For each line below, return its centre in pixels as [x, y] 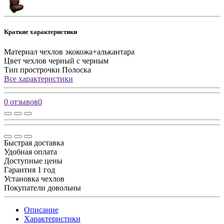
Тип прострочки [32, 69]
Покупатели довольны [42, 187]
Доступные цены [33, 160]
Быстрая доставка [34, 142]
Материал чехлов [33, 51]
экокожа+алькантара [100, 51]
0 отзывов [21, 101]
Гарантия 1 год [29, 169]
